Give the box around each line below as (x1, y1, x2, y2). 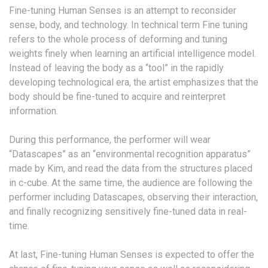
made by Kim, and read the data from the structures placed (9, 163, 252, 175)
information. (9, 105, 58, 117)
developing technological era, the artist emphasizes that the (9, 77, 258, 89)
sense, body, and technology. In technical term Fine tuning (9, 19, 248, 31)
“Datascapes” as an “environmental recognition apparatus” (9, 148, 251, 160)
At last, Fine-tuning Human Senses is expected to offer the (9, 249, 254, 261)
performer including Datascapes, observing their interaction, (9, 191, 258, 203)
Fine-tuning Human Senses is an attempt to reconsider (9, 5, 236, 17)
